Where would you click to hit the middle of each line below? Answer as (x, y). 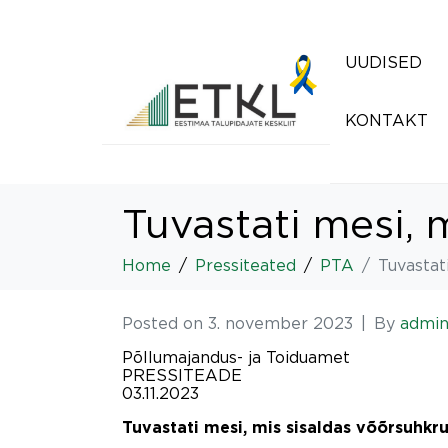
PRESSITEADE (182, 375)
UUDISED (383, 62)
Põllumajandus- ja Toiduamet (236, 357)
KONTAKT (386, 120)
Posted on (165, 323)
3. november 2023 (280, 323)
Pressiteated (245, 265)
